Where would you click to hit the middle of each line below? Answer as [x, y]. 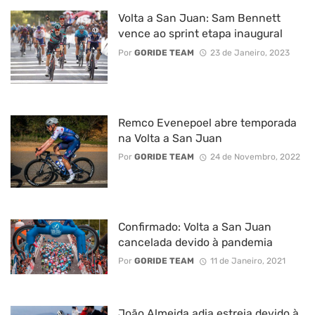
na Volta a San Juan [170, 138]
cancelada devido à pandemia [195, 243]
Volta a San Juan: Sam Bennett [199, 18]
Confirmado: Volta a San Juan [194, 227]
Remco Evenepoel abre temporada [207, 122]
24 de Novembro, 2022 [255, 157]
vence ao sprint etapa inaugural [200, 34]
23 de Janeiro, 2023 [250, 52]
